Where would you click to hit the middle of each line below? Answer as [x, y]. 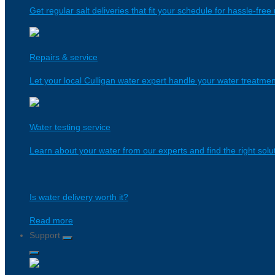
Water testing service [70, 127]
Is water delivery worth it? [79, 197]
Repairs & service [64, 57]
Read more [51, 220]
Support [46, 235]
